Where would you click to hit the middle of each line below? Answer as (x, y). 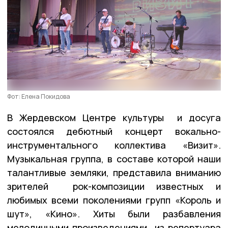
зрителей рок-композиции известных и (114, 186)
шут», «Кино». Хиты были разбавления (114, 213)
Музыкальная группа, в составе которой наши (114, 159)
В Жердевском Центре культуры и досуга (114, 117)
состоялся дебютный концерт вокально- (114, 131)
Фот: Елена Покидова (39, 96)
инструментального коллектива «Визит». (114, 145)
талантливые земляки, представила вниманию (114, 172)
